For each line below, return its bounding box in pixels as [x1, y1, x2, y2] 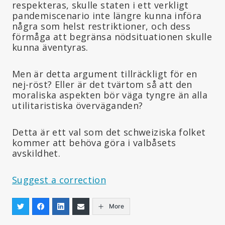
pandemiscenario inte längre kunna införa [12, 9, 202, 22]
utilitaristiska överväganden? [12, 99, 143, 111]
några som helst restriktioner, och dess [12, 20, 191, 32]
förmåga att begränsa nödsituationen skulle [12, 30, 212, 43]
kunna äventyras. [12, 41, 88, 53]
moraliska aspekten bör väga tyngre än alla [12, 88, 208, 101]
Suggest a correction [12, 173, 106, 186]
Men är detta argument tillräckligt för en [12, 67, 197, 80]
